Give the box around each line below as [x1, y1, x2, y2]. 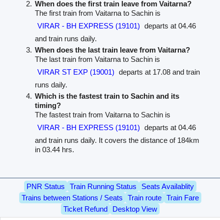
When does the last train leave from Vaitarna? [35, 45, 191, 54]
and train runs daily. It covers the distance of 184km [35, 136, 200, 144]
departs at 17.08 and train [117, 67, 200, 76]
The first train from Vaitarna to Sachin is [35, 8, 161, 17]
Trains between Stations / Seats [21, 193, 123, 202]
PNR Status [26, 182, 65, 191]
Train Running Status [69, 182, 137, 191]
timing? [35, 101, 61, 110]
